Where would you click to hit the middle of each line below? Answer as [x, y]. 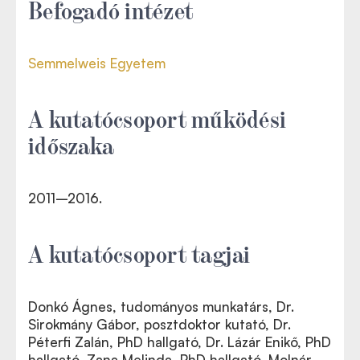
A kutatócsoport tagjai [139, 252]
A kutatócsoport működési [157, 117]
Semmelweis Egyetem [97, 63]
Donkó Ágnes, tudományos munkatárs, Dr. [161, 306]
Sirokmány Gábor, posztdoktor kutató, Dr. [160, 324]
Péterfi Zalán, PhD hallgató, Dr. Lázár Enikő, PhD [180, 342]
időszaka [71, 143]
